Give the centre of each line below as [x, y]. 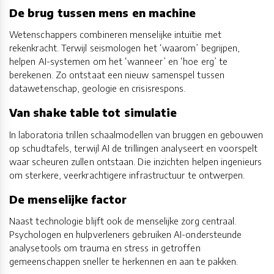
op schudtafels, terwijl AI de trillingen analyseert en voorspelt [134, 148]
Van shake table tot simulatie [93, 113]
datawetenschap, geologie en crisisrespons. [98, 88]
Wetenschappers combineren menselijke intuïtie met [115, 35]
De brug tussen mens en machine [103, 12]
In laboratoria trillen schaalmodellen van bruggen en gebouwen [136, 134]
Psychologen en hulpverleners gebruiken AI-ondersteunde [126, 235]
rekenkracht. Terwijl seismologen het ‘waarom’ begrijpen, [125, 48]
